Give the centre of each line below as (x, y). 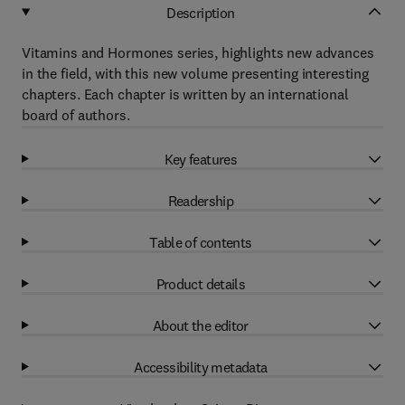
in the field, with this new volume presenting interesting (196, 73)
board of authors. (76, 115)
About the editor (200, 325)
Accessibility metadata (201, 367)
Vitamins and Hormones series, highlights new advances (198, 52)
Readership (201, 200)
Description (201, 12)
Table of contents (201, 242)
